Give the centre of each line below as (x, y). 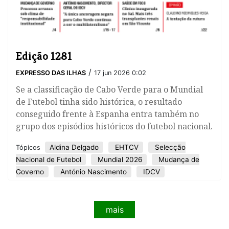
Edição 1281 (44, 56)
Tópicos (29, 148)
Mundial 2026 (119, 160)
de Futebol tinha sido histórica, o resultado (99, 102)
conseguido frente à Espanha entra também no (107, 114)
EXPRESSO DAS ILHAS (51, 73)
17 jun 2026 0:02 (120, 73)
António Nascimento (93, 172)
